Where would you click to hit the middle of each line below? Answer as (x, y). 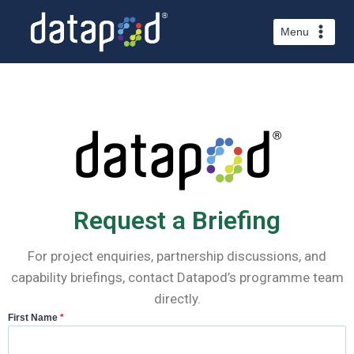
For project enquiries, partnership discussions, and (177, 256)
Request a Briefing (177, 221)
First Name (34, 318)
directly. (177, 299)
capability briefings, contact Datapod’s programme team (177, 278)
